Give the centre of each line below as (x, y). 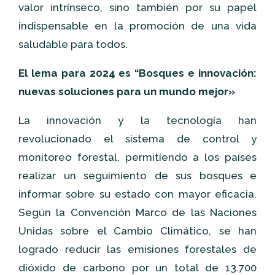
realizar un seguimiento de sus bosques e (137, 176)
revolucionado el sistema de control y (137, 139)
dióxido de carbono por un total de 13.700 (137, 268)
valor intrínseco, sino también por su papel (137, 7)
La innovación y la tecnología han (137, 120)
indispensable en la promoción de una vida (137, 26)
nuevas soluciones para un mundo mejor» (127, 91)
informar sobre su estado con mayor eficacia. (137, 194)
